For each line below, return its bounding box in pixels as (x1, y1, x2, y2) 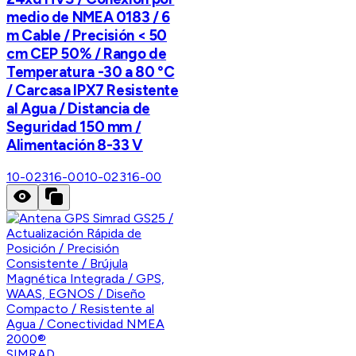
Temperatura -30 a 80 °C (6, 63, 175, 82)
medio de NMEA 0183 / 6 (6, 8, 170, 27)
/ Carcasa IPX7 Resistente (6, 81, 179, 100)
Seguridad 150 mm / (6, 118, 141, 137)
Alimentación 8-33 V (6, 136, 143, 155)
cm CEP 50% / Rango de (6, 44, 167, 64)
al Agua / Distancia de (6, 99, 150, 118)
